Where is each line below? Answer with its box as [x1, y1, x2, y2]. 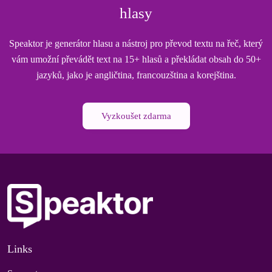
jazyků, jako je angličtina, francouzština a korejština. [36, 70, 236, 80]
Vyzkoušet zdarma [101, 111, 171, 121]
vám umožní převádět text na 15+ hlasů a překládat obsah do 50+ [11, 54, 261, 64]
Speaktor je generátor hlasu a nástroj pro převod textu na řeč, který [9, 38, 263, 49]
